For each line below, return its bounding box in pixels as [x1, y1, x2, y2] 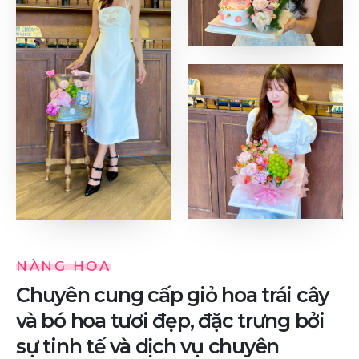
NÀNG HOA [16, 257, 111, 274]
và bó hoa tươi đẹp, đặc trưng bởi [16, 308, 325, 333]
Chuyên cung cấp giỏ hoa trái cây [16, 282, 329, 307]
